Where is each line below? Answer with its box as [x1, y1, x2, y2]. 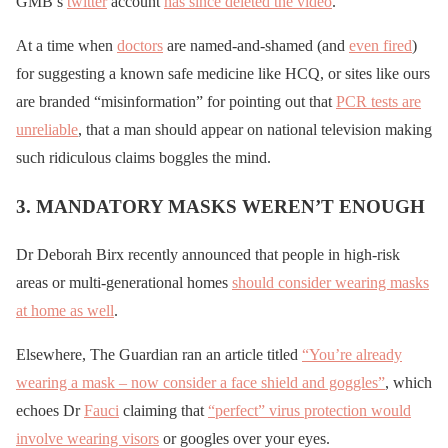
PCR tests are [336, 92, 421, 110]
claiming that [119, 402, 208, 420]
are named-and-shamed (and [163, 36, 349, 54]
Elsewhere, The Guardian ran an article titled [16, 346, 302, 364]
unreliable [16, 120, 78, 138]
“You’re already [302, 346, 402, 364]
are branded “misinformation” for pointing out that [16, 92, 336, 110]
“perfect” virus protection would [208, 402, 411, 420]
